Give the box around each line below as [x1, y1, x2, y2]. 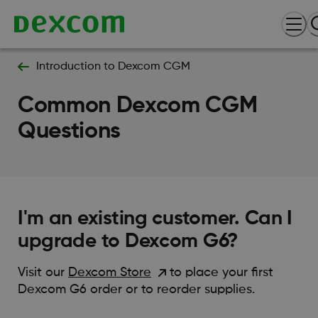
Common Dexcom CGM [17, 94, 258, 117]
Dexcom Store [67, 265, 151, 279]
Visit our [17, 265, 68, 279]
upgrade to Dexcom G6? [17, 231, 238, 251]
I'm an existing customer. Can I [17, 208, 293, 229]
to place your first [165, 265, 273, 279]
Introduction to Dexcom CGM [35, 61, 190, 72]
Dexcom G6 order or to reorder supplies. [17, 283, 255, 296]
